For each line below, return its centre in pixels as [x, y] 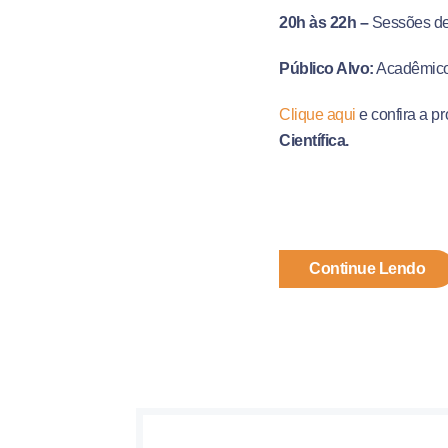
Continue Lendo [367, 268]
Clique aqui [317, 114]
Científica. [314, 140]
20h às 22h [318, 22]
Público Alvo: [326, 68]
